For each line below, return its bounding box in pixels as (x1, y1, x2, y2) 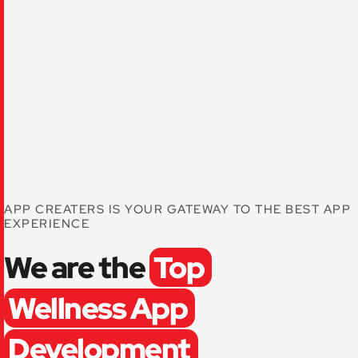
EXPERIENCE (4, 215, 89, 232)
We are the (4, 247, 149, 287)
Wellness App (8, 288, 188, 328)
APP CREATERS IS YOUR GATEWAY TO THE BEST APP (4, 201, 351, 217)
